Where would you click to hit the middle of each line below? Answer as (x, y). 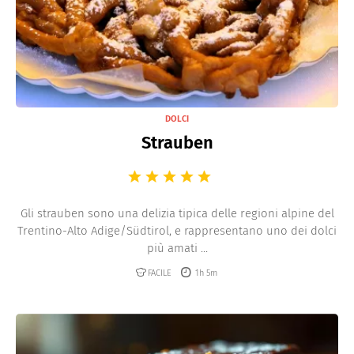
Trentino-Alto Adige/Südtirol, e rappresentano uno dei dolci (177, 231)
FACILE (159, 273)
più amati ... (177, 249)
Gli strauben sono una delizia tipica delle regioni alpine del (177, 214)
